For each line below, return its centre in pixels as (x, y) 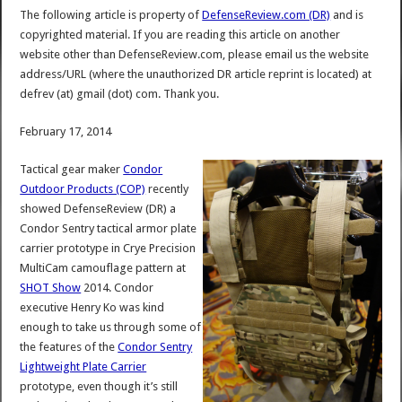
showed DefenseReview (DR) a (98, 208)
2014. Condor (118, 287)
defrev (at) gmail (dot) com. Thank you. (120, 93)
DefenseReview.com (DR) (267, 14)
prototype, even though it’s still (99, 386)
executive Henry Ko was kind (92, 307)
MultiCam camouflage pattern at (103, 267)
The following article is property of (111, 14)
